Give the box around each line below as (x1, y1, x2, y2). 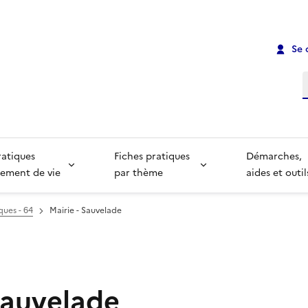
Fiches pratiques (113, 149, 192, 164)
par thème (113, 166, 163, 181)
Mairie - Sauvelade (49, 204, 122, 217)
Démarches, (246, 149, 305, 164)
